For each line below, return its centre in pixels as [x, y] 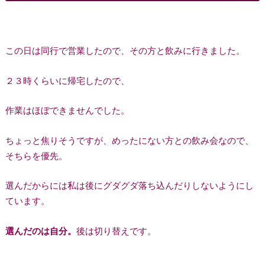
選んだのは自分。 [41, 230]
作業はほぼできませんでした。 [67, 110]
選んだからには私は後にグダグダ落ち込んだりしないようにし [129, 185]
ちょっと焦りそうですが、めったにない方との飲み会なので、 [129, 140]
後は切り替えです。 [116, 230]
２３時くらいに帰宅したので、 [67, 80]
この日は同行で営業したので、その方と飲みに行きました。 [125, 51]
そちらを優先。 [36, 155]
